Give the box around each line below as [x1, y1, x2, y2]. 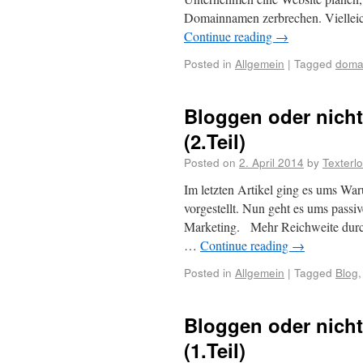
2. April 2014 [239, 154, 304, 170]
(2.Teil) [184, 127, 246, 155]
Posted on [184, 154, 236, 170]
